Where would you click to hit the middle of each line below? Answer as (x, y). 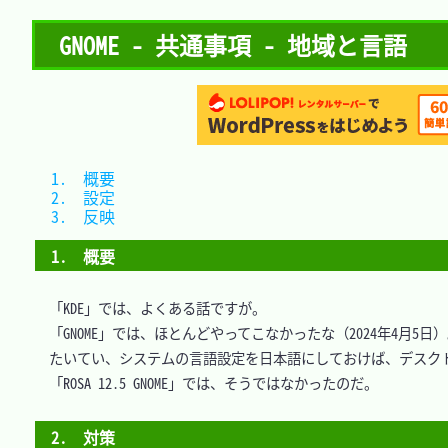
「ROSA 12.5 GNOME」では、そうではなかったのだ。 (206, 383)
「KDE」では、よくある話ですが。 (150, 308)
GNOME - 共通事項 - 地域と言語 (233, 45)
